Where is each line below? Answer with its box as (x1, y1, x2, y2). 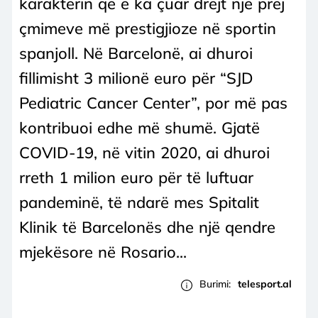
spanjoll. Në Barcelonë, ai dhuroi (19, 43, 253, 63)
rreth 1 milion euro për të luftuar (19, 167, 253, 187)
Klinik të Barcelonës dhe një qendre (19, 216, 275, 237)
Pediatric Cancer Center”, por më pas (19, 92, 287, 113)
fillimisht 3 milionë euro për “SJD (19, 67, 253, 88)
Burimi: (199, 278, 231, 291)
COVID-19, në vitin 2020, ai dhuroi (19, 142, 270, 163)
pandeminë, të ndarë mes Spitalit (19, 192, 259, 212)
